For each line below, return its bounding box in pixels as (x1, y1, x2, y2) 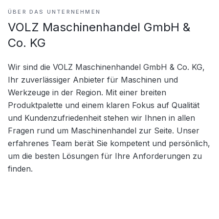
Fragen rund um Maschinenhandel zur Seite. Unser (8, 126, 199, 135)
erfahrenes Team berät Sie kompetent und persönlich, (8, 138, 210, 148)
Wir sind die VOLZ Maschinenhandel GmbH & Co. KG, (8, 62, 205, 72)
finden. (8, 164, 33, 174)
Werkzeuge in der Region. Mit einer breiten (8, 88, 166, 97)
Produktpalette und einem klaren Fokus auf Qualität (8, 100, 199, 110)
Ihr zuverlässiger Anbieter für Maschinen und (8, 75, 178, 85)
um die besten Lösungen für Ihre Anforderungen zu (8, 151, 202, 161)
